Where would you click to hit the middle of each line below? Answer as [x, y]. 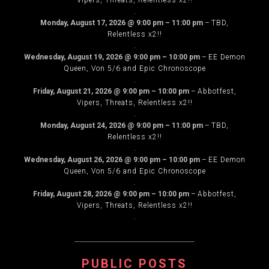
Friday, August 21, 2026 [72, 91]
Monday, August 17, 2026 [83, 23]
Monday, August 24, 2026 [83, 125]
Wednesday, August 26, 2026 [73, 160]
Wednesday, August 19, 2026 [73, 57]
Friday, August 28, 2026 [72, 194]
